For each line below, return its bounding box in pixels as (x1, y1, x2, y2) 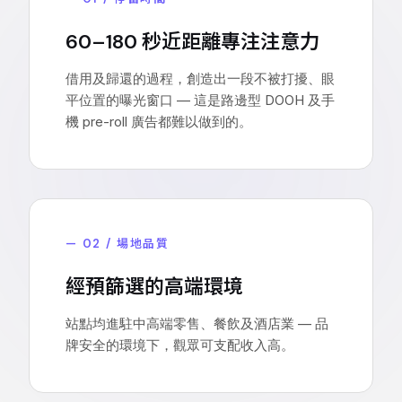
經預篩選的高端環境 (66, 273, 243, 300)
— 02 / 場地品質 (66, 235, 170, 251)
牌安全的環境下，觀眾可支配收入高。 (66, 336, 294, 354)
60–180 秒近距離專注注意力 (66, 28, 319, 55)
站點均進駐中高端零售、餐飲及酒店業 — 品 (66, 314, 328, 332)
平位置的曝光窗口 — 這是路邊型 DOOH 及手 (66, 91, 335, 109)
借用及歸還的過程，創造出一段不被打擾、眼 (66, 69, 335, 87)
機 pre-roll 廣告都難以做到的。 (66, 112, 252, 130)
